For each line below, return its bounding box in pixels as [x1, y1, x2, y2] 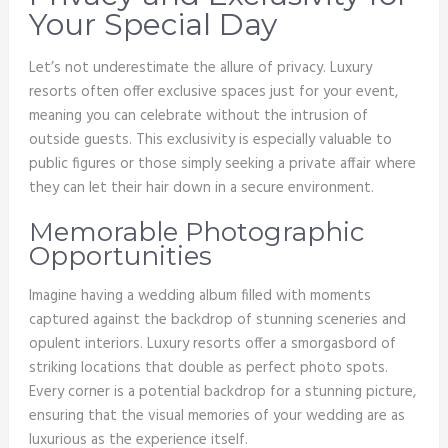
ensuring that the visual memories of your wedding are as [28, 404, 405, 429]
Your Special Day [28, 6, 277, 44]
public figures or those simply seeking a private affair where [28, 152, 416, 177]
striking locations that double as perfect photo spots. [28, 356, 388, 381]
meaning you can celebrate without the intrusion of [28, 104, 368, 129]
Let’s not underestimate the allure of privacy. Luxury [28, 56, 372, 81]
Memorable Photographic [28, 216, 364, 249]
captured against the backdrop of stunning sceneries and [28, 308, 406, 333]
